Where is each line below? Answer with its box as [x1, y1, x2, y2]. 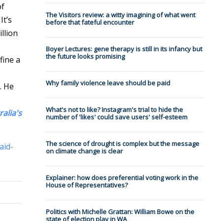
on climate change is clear [45, 147, 123, 156]
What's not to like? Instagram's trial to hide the [45, 105, 183, 114]
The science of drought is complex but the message [45, 139, 199, 148]
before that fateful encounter [45, 18, 134, 27]
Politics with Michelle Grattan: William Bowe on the [45, 207, 194, 217]
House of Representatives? [45, 181, 128, 190]
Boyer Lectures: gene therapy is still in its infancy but [45, 44, 202, 54]
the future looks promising [45, 52, 125, 61]
